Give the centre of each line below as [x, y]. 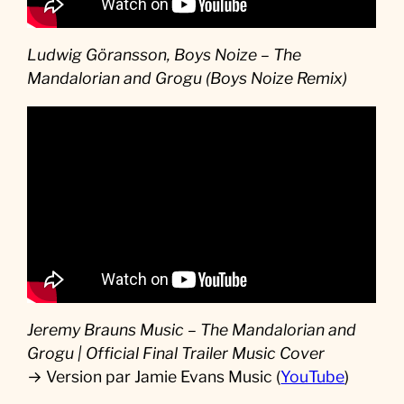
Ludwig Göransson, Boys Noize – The [165, 55]
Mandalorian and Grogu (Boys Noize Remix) [188, 78]
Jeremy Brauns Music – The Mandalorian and [192, 330]
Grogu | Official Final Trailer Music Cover [176, 353]
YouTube [313, 377]
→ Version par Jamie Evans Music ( [154, 377]
